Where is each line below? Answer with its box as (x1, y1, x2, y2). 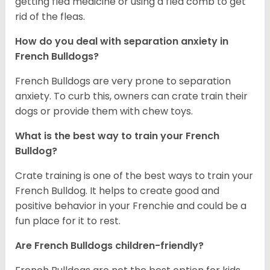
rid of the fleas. (15, 10, 85, 24)
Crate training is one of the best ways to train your (15, 169, 253, 183)
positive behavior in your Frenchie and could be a (15, 199, 246, 213)
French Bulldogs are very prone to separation (15, 74, 231, 89)
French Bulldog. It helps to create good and (15, 184, 219, 198)
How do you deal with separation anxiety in (15, 34, 228, 49)
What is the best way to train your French (15, 129, 219, 143)
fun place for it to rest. (15, 214, 121, 228)
